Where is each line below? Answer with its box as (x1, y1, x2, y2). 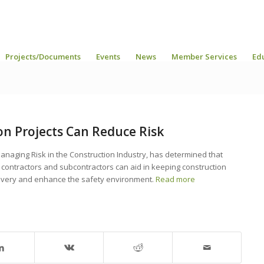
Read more (156, 174, 195, 184)
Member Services (171, 51, 237, 62)
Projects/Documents (5, 51, 81, 62)
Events (96, 51, 120, 62)
